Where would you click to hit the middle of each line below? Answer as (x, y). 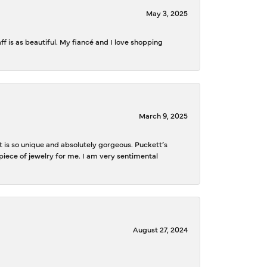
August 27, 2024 (160, 229)
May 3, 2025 (167, 13)
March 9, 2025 (163, 115)
